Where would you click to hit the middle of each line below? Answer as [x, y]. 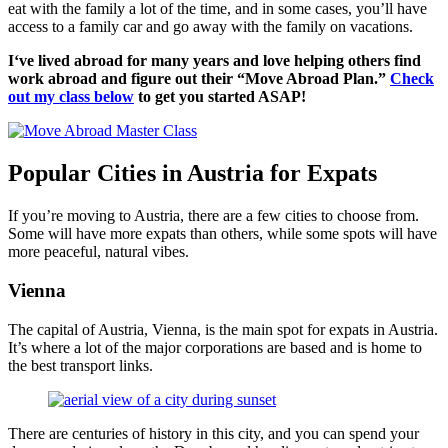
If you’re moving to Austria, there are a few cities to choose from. [213, 216]
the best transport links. [80, 365]
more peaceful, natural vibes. [98, 252]
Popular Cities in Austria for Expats [192, 173]
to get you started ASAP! [220, 97]
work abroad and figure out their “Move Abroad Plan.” [199, 79]
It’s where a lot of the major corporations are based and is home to [215, 347]
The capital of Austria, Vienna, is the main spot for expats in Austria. [223, 329]
